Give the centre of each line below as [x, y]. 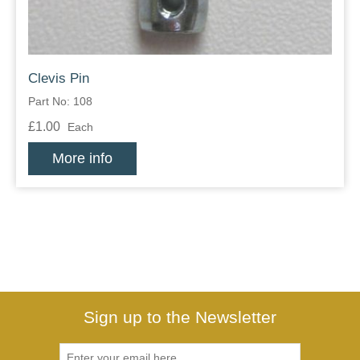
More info [82, 159]
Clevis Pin [59, 79]
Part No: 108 [60, 102]
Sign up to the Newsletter [180, 317]
